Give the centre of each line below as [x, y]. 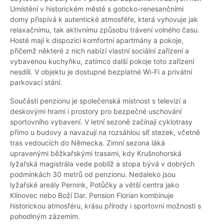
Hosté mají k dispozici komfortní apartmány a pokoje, [97, 40]
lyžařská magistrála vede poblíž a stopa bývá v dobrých [102, 164]
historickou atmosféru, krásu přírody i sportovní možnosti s [105, 206]
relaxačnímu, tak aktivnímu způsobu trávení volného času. [105, 30]
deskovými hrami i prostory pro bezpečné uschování [96, 111]
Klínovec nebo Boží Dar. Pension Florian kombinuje [92, 195]
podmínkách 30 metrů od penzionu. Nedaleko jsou [93, 174]
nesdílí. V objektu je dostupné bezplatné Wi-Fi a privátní [101, 72]
